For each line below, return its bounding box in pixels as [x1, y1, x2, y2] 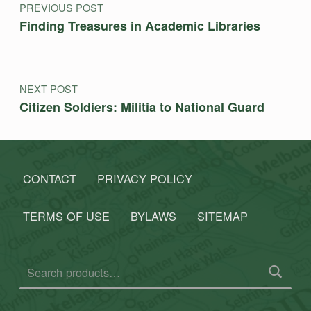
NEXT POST [19, 81, 78, 96]
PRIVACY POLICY [96, 170, 192, 187]
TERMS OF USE [22, 208, 110, 225]
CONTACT [22, 170, 76, 187]
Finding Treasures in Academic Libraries [19, 16, 260, 35]
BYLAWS [130, 208, 176, 225]
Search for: [17, 244, 35, 262]
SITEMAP [196, 208, 248, 225]
